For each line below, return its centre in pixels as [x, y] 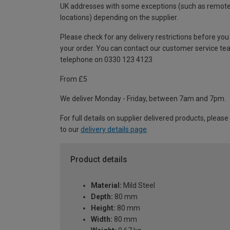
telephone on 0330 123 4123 [106, 60]
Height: [103, 208]
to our [70, 130]
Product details [99, 160]
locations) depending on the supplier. [119, 18]
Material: [106, 185]
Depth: [102, 196]
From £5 [74, 79]
